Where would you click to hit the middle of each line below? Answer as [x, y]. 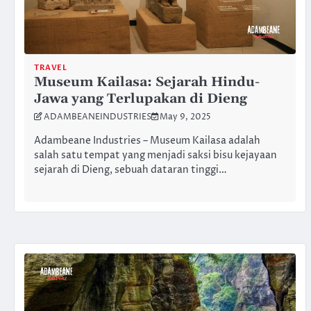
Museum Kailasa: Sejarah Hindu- [147, 82]
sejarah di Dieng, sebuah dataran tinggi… [131, 170]
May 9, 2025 [185, 117]
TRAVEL [50, 67]
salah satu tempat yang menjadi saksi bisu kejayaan [155, 155]
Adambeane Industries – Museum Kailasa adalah [147, 141]
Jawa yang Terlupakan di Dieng [141, 99]
